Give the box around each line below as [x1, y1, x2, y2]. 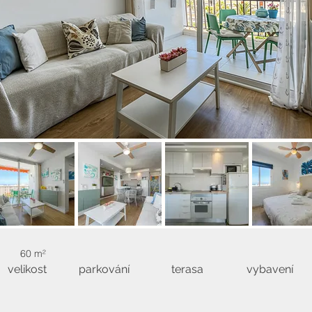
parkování [79, 263, 130, 276]
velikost [8, 263, 47, 276]
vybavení [247, 263, 293, 276]
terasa [171, 263, 203, 276]
